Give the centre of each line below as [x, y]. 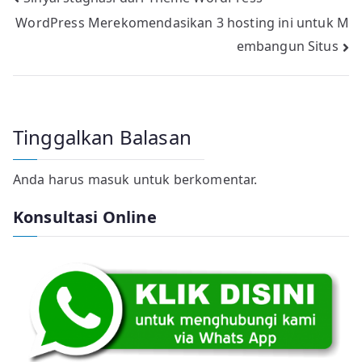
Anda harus [51, 179]
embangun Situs [287, 46]
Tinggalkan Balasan [102, 137]
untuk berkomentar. [194, 179]
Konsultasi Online [85, 217]
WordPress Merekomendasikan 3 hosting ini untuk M [182, 23]
